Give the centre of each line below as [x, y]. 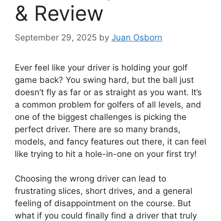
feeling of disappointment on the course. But [103, 203]
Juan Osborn [137, 37]
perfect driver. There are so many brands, [98, 129]
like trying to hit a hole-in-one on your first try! [106, 154]
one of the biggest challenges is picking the [101, 117]
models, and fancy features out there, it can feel [110, 141]
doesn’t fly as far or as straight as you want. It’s [108, 92]
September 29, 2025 [56, 37]
